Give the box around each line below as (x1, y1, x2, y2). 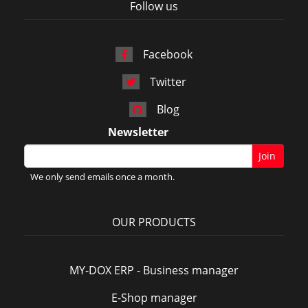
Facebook (143, 47, 192, 62)
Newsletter (108, 124, 168, 140)
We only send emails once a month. (30, 170, 175, 183)
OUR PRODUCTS (112, 214, 196, 230)
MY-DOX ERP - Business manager (69, 263, 239, 278)
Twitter (149, 74, 186, 89)
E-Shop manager (111, 290, 197, 305)
